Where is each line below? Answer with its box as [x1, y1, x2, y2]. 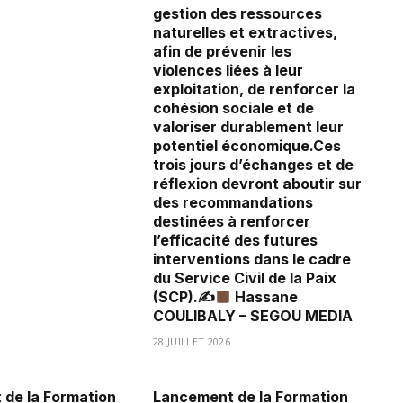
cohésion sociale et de [153, 99, 314, 118]
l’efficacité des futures [153, 231, 318, 250]
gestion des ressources [153, 4, 322, 23]
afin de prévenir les [153, 42, 291, 61]
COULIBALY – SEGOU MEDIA [153, 307, 353, 326]
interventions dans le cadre [153, 250, 351, 269]
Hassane [231, 288, 299, 307]
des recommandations [153, 193, 313, 212]
